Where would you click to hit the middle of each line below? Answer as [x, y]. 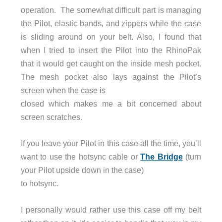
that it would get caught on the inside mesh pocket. [111, 63]
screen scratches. [51, 117]
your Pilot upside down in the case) [82, 170]
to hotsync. [39, 183]
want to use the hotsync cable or [81, 157]
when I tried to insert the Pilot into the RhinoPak [111, 50]
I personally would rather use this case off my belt [111, 210]
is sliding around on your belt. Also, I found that [111, 36]
